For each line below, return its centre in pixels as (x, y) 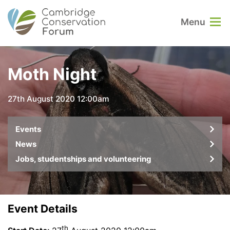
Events (28, 129)
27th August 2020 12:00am (59, 99)
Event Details (43, 208)
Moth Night (52, 74)
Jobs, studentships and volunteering (83, 159)
